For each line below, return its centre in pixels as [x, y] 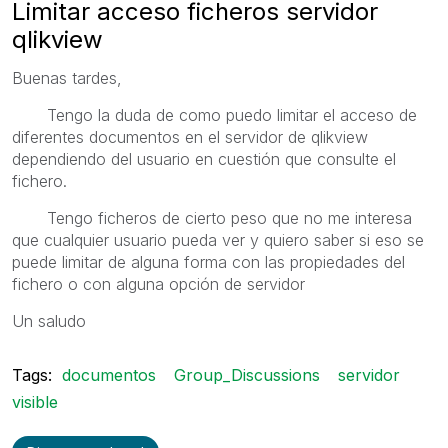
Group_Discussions [247, 374]
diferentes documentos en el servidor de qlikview [190, 136]
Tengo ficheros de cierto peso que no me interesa [212, 217]
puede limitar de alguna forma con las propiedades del [208, 261]
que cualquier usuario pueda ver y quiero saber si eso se [218, 239]
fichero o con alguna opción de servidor [158, 283]
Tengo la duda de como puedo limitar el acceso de [214, 114]
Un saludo [49, 320]
